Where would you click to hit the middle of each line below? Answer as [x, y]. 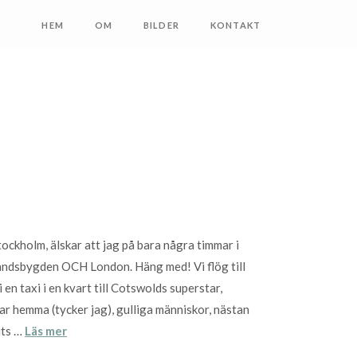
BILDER [161, 25]
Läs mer [46, 331]
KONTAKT [235, 25]
